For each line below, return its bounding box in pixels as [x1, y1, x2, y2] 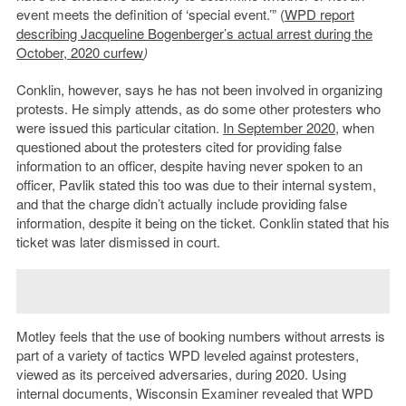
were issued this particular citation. [15, 117, 223, 137]
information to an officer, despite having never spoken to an [15, 155, 362, 175]
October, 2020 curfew [15, 42, 143, 62]
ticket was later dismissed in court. [15, 231, 220, 251]
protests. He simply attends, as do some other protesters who [15, 98, 381, 118]
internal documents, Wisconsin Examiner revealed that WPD [15, 382, 373, 402]
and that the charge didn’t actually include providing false [15, 193, 347, 213]
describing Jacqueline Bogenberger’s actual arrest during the [15, 23, 372, 43]
